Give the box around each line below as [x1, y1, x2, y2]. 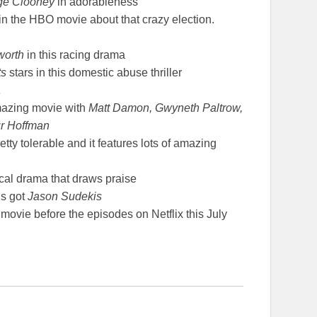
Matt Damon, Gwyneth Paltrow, [88, 101, 243, 114]
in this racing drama [24, 48, 125, 61]
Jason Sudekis [28, 190, 102, 202]
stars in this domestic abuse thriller [6, 66, 182, 79]
